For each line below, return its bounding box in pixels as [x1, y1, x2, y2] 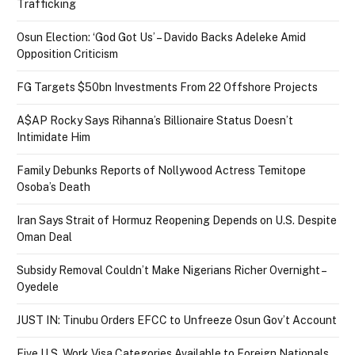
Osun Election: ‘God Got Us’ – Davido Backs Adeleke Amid [17, 30, 306, 44]
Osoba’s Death [17, 180, 90, 193]
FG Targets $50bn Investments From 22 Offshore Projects [17, 80, 323, 94]
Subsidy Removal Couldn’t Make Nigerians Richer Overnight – [17, 263, 326, 277]
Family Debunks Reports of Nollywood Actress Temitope [17, 163, 306, 177]
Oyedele [17, 280, 61, 293]
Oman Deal [17, 230, 72, 243]
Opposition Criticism [17, 47, 118, 60]
